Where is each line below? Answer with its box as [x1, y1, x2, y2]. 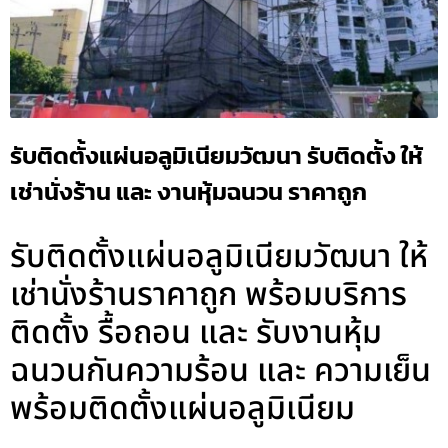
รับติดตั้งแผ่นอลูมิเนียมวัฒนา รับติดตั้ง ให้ [10, 137, 423, 173]
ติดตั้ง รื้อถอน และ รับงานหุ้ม [10, 308, 382, 357]
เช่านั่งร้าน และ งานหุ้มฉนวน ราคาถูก [10, 173, 367, 209]
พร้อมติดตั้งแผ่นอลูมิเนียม [10, 384, 355, 433]
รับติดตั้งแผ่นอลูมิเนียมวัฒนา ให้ [10, 232, 428, 281]
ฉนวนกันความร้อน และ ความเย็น [10, 346, 431, 395]
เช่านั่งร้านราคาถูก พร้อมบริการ [10, 270, 407, 319]
